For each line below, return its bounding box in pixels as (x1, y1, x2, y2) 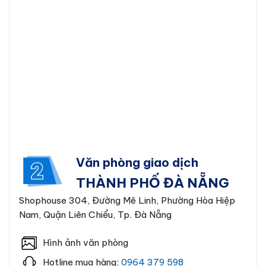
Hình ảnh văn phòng (43, 236, 128, 248)
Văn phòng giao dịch (76, 155, 198, 170)
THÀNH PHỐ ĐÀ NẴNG (76, 175, 229, 192)
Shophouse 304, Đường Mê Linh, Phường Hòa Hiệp (19, 195, 235, 207)
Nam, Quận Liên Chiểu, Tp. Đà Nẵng (19, 209, 172, 221)
